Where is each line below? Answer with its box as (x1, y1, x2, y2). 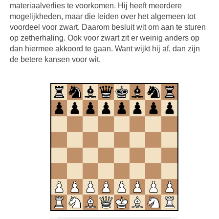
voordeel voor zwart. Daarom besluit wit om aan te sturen (10, 23, 206, 31)
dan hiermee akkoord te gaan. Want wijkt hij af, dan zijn (10, 44, 200, 53)
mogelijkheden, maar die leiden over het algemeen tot (10, 12, 196, 21)
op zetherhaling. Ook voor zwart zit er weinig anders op (10, 34, 199, 42)
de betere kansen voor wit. (10, 55, 101, 64)
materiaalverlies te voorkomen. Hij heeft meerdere (10, 1, 182, 10)
